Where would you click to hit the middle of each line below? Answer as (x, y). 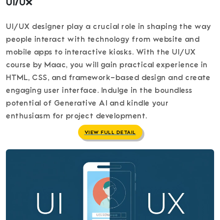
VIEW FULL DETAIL (110, 132)
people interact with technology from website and (103, 40)
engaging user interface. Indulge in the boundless (99, 91)
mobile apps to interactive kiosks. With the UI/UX (101, 52)
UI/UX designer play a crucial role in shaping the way (109, 27)
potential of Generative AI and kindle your (87, 103)
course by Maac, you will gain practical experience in (107, 65)
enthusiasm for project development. (77, 116)
